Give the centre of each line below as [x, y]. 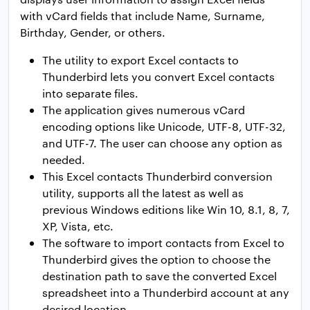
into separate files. [90, 93]
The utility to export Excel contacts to [140, 60]
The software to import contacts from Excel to [163, 243]
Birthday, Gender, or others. [93, 33]
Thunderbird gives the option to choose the [156, 259]
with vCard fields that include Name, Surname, [143, 16]
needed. [64, 160]
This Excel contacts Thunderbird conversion [157, 176]
